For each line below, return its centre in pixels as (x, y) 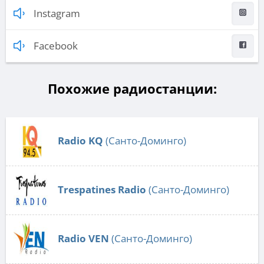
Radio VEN (83, 238)
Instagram (57, 13)
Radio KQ (80, 140)
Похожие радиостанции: (132, 88)
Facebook (56, 45)
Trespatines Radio (102, 189)
